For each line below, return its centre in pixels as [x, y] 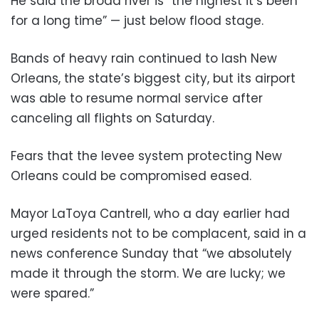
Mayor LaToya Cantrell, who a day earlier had [150, 214]
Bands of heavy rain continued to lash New [144, 59]
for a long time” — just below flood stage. [137, 21]
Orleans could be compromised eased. [131, 176]
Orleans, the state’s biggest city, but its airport [153, 79]
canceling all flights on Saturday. [113, 119]
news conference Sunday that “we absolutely [151, 254]
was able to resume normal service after [137, 99]
